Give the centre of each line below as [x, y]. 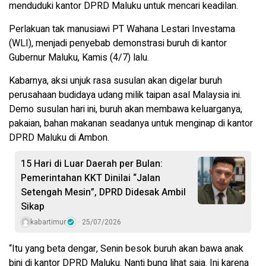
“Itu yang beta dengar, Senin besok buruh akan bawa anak [126, 249]
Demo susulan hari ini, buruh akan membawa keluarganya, [126, 110]
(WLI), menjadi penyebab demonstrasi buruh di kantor [118, 44]
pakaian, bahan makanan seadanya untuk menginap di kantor [131, 124]
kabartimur [48, 222]
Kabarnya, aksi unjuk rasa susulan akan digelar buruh [115, 81]
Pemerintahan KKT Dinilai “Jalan [91, 178]
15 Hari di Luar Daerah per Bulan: [92, 164]
